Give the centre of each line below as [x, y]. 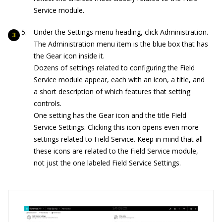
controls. [48, 103]
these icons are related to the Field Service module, [116, 151]
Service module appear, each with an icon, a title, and [119, 79]
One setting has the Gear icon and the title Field [110, 115]
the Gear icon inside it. [69, 55]
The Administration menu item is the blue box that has [121, 44]
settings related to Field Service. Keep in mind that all [118, 139]
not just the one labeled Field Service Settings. [107, 163]
